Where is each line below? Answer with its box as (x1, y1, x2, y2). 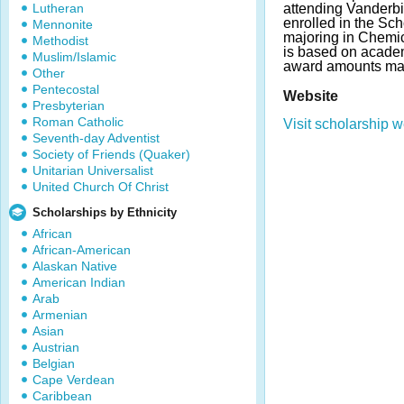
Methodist (32, 33, 88, 48)
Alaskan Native (32, 259, 117, 273)
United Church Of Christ (32, 179, 169, 194)
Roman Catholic (32, 115, 124, 129)
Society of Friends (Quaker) (32, 147, 190, 161)
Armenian (32, 308, 87, 322)
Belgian (32, 356, 75, 371)
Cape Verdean (32, 372, 115, 387)
